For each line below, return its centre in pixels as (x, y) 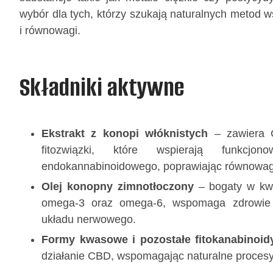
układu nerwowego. (89, 219)
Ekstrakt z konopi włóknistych (125, 133)
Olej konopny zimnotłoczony (118, 186)
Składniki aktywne (102, 87)
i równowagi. (50, 30)
